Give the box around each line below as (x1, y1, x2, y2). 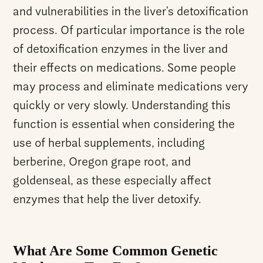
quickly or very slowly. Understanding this (13, 100, 231, 112)
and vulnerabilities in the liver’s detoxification (13, 6, 249, 18)
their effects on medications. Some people (13, 62, 237, 75)
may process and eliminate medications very (13, 81, 249, 93)
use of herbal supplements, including (13, 137, 205, 150)
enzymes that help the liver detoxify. (13, 194, 202, 206)
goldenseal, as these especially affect (13, 175, 212, 187)
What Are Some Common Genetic (13, 242, 218, 258)
